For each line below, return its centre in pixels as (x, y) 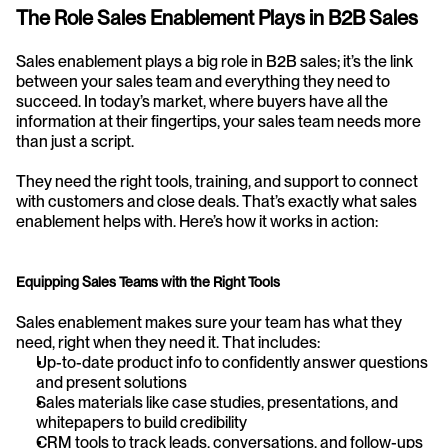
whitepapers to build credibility (141, 422)
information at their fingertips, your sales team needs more (218, 121)
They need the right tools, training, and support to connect (217, 181)
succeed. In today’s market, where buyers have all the (202, 101)
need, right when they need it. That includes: (168, 342)
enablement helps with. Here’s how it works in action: (197, 221)
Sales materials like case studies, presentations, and (217, 402)
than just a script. (75, 141)
